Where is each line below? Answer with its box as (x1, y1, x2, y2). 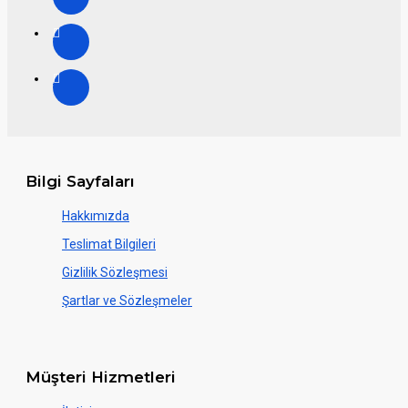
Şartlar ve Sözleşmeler (62, 293, 192, 309)
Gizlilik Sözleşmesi (62, 265, 168, 280)
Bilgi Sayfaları (25, 172, 135, 191)
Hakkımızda (62, 209, 129, 224)
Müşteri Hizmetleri (25, 368, 176, 387)
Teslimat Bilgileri (62, 237, 156, 252)
